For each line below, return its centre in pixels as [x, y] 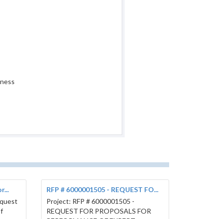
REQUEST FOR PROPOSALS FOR [99, 211]
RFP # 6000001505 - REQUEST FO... [102, 190]
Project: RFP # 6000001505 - [90, 201]
